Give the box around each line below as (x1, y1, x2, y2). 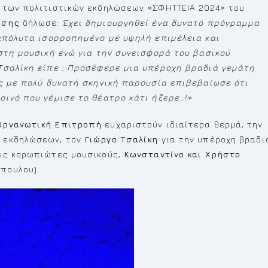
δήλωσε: (19, 17, 63, 28)
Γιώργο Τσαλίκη (84, 134, 159, 144)
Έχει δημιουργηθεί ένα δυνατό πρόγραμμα (62, 17, 260, 28)
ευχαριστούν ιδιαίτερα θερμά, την (102, 119, 263, 129)
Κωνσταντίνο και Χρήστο (123, 149, 241, 159)
